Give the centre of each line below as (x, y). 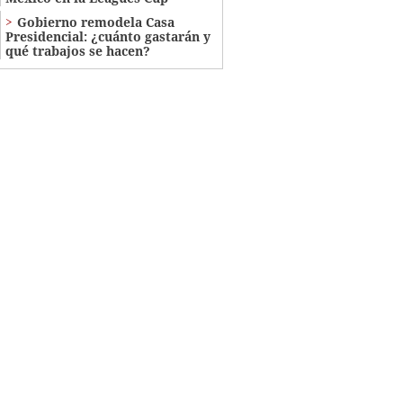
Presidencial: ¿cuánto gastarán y (107, 36)
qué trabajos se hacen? (77, 50)
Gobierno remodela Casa (95, 22)
